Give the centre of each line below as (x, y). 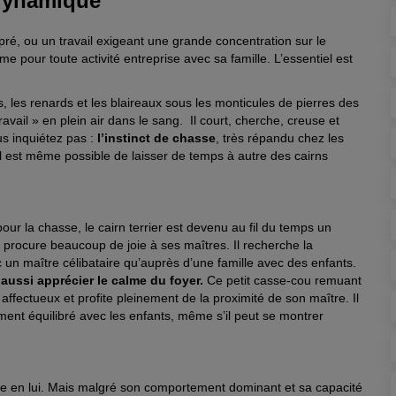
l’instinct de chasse (156, 138)
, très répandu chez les (280, 138)
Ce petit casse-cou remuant (282, 281)
